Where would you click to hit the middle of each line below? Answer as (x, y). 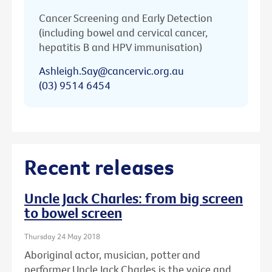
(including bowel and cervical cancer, (123, 32)
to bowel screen (73, 213)
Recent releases (99, 167)
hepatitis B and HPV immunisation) (121, 47)
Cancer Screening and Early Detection (126, 18)
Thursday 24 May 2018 (62, 236)
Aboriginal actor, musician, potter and (112, 254)
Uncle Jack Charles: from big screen (134, 198)
